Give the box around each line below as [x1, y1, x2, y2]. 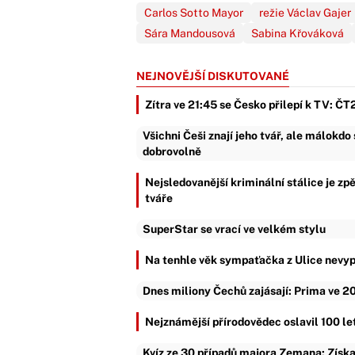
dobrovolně [143, 145, 201, 158]
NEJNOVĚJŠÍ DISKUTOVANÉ [136, 70, 289, 82]
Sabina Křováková [251, 27, 344, 40]
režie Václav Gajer [259, 6, 351, 19]
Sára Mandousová [144, 27, 235, 40]
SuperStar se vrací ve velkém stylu [143, 223, 326, 235]
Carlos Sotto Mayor [144, 6, 243, 19]
